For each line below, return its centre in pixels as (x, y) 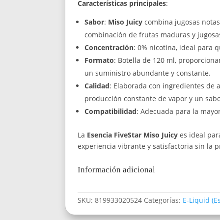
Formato (99, 60)
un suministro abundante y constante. (148, 73)
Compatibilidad (110, 111)
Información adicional (116, 169)
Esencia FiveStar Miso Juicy (132, 135)
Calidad (97, 85)
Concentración (109, 47)
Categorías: (163, 200)
